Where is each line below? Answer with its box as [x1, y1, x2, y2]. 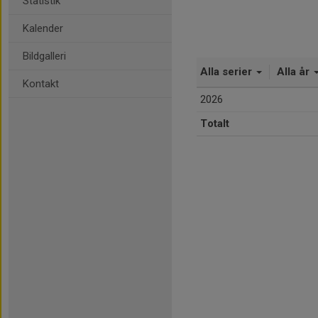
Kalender [23, 22, 63, 35]
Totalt [200, 117, 229, 130]
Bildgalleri [23, 50, 66, 62]
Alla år [277, 65, 312, 78]
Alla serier [200, 65, 255, 78]
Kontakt [23, 77, 59, 90]
